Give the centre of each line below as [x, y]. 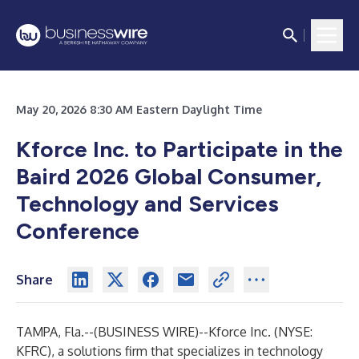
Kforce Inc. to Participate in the [179, 149]
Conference [78, 231]
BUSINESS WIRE [146, 332]
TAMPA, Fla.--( [57, 332]
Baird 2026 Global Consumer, [169, 176]
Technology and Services [147, 204]
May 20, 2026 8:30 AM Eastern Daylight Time [139, 109]
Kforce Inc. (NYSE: [260, 332]
